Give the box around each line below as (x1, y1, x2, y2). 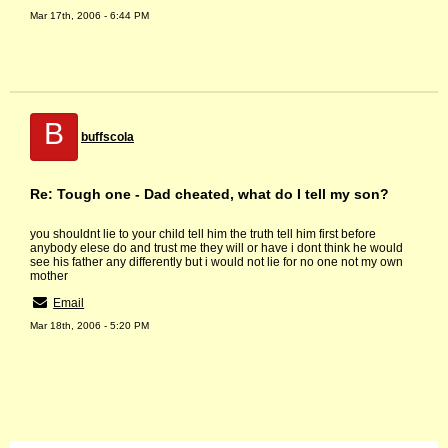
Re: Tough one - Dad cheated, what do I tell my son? (30, 186, 389, 203)
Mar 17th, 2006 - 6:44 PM (30, 10, 149, 22)
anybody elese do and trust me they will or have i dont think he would (30, 241, 403, 256)
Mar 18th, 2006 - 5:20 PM (30, 320, 149, 332)
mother (30, 269, 68, 284)
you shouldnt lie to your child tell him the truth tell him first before (30, 227, 376, 242)
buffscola (81, 130, 134, 145)
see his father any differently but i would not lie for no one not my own (30, 255, 403, 270)
